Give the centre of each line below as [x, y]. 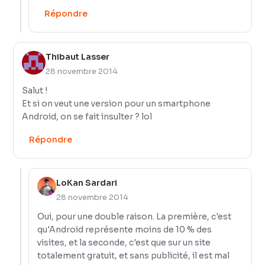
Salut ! [35, 90]
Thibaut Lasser [78, 56]
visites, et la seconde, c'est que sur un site [124, 242]
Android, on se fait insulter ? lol [87, 116]
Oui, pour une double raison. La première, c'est [135, 216]
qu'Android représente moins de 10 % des [125, 229]
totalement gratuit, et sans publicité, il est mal [134, 255]
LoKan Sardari [87, 182]
